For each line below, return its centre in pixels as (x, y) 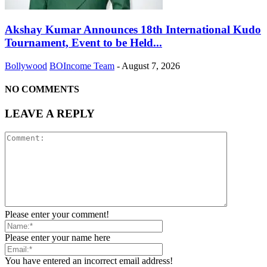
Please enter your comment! (57, 214)
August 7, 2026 (151, 66)
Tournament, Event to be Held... (83, 42)
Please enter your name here (58, 237)
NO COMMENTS (42, 89)
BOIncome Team (82, 66)
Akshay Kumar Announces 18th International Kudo (133, 29)
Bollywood (26, 66)
